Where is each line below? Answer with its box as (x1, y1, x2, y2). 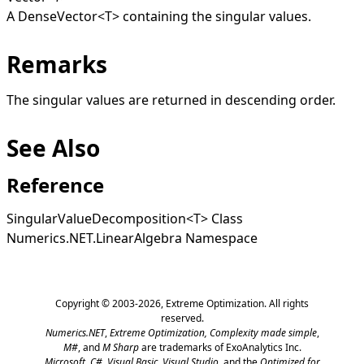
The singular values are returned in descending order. (6, 90, 336, 109)
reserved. (160, 310, 204, 325)
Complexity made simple (209, 325, 317, 340)
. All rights (264, 296, 309, 310)
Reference (6, 171, 104, 198)
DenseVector (18, 6, 97, 25)
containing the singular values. (119, 6, 311, 25)
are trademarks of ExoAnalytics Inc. (138, 340, 301, 354)
